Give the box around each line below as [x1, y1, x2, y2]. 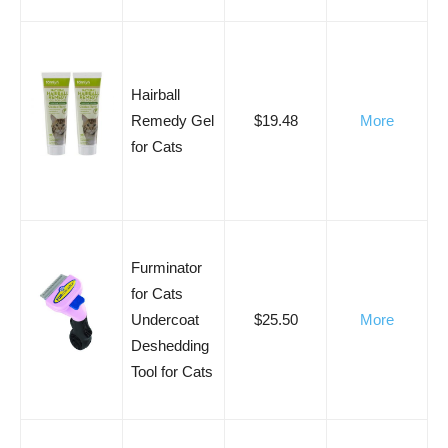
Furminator [131, 258, 202, 276]
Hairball [131, 85, 180, 103]
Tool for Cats [131, 362, 213, 380]
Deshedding [131, 336, 209, 354]
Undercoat [131, 310, 199, 328]
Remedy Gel [131, 111, 214, 129]
